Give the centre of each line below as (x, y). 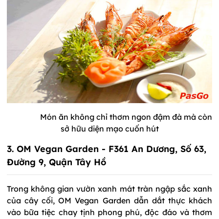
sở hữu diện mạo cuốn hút (109, 129)
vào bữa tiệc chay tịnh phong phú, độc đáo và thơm (109, 212)
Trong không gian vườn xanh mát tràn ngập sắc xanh (109, 189)
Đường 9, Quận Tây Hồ (56, 162)
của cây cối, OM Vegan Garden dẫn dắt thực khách (109, 201)
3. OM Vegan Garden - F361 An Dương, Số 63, (107, 149)
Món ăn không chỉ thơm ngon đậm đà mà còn (126, 117)
